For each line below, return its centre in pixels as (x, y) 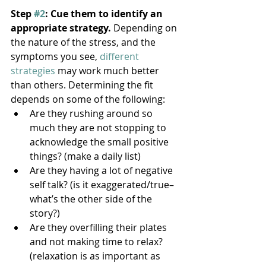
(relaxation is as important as (96, 256)
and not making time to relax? (97, 241)
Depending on (145, 28)
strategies (33, 70)
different (121, 56)
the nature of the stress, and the (84, 42)
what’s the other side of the (92, 199)
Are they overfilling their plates (99, 227)
